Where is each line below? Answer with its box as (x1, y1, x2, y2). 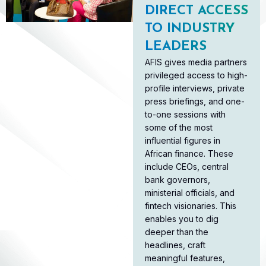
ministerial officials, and (145, 188, 235, 198)
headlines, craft (145, 240, 205, 251)
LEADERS (145, 40, 207, 54)
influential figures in (145, 135, 220, 146)
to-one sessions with (145, 109, 226, 120)
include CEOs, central (145, 161, 229, 172)
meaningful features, (145, 253, 225, 264)
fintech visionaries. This (145, 201, 236, 211)
